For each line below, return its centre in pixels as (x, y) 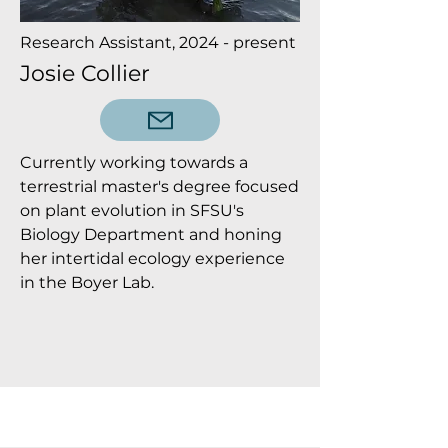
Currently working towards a (134, 162)
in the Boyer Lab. (87, 282)
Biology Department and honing (151, 234)
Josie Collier (85, 73)
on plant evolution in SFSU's (132, 210)
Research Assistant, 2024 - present (158, 42)
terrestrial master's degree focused (159, 186)
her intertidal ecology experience (152, 258)
